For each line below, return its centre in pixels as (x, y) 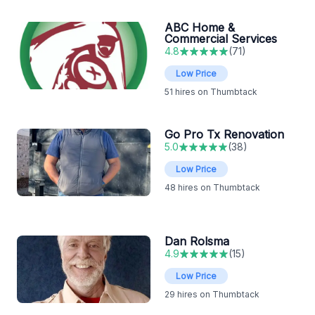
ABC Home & (200, 28)
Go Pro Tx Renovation (224, 135)
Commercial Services (221, 39)
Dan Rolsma (197, 242)
